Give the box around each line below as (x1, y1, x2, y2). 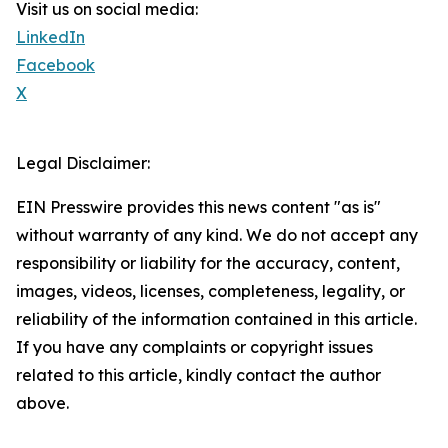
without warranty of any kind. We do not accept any (16, 225, 418, 246)
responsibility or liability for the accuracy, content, (16, 253, 400, 274)
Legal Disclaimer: (16, 153, 150, 174)
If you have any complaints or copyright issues (16, 337, 373, 358)
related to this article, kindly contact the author (16, 365, 381, 386)
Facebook (16, 55, 95, 76)
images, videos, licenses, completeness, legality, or (16, 281, 405, 302)
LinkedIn (16, 27, 85, 48)
